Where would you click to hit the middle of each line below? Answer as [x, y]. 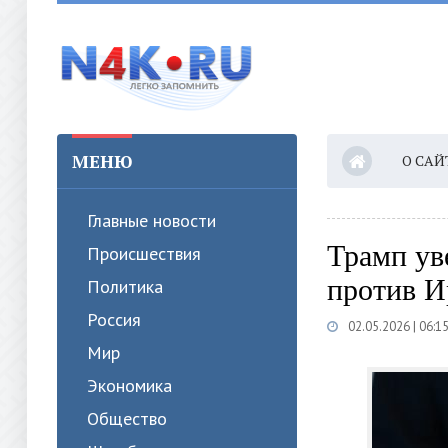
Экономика [129, 385]
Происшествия [144, 253]
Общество [127, 418]
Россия [114, 319]
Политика [125, 286]
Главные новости [151, 220]
